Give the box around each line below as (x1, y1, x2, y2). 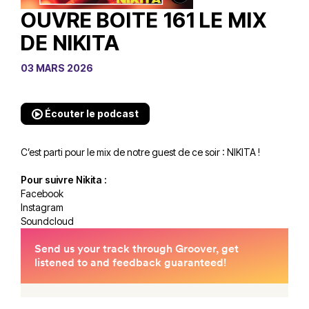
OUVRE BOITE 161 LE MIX (21, 7, 267, 32)
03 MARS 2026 (21, 61, 93, 74)
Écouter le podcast (43, 107, 139, 119)
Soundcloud (21, 215, 74, 227)
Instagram (21, 201, 63, 213)
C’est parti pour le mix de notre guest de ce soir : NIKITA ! (21, 146, 260, 158)
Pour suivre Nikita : (21, 173, 109, 186)
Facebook (21, 187, 63, 199)
